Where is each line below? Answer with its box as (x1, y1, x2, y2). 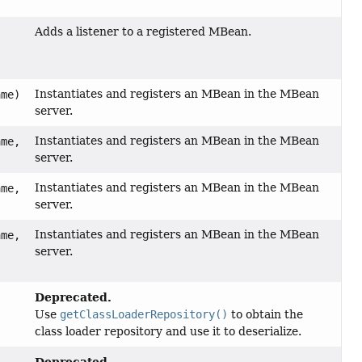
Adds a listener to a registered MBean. (35, 25, 252, 39)
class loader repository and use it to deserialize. (35, 325, 302, 339)
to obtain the (228, 308, 304, 322)
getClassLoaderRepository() (60, 308, 229, 322)
